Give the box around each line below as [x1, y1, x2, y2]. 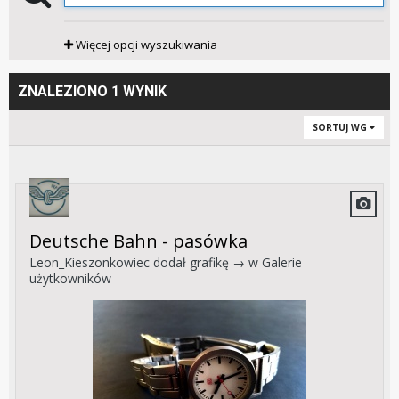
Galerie [262, 254, 302, 272]
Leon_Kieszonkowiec [29, 254, 150, 272]
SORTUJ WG [313, 121, 370, 134]
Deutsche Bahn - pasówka [29, 229, 248, 254]
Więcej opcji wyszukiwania [73, 37, 217, 53]
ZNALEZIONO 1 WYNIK [18, 83, 167, 101]
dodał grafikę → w [150, 254, 262, 272]
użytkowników [29, 270, 111, 288]
